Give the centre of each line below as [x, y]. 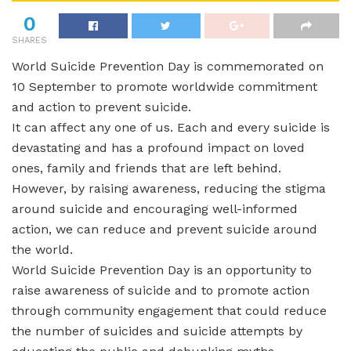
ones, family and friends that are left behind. [147, 168]
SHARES [29, 40]
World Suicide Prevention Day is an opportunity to [162, 270]
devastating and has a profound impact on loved [158, 147]
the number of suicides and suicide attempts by [157, 331]
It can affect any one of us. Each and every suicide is [171, 127]
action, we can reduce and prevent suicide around [165, 229]
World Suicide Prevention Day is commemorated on [168, 66]
